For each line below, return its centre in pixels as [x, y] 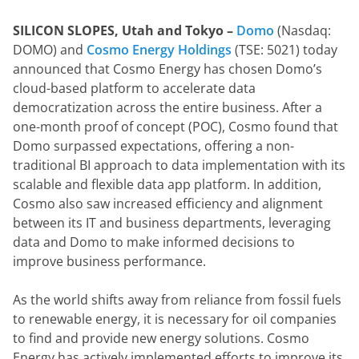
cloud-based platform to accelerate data [134, 88]
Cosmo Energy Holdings [159, 50]
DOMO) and [50, 50]
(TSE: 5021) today [284, 50]
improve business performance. [109, 261]
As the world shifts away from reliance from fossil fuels [177, 300]
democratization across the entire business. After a [167, 107]
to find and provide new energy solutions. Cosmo [161, 338]
